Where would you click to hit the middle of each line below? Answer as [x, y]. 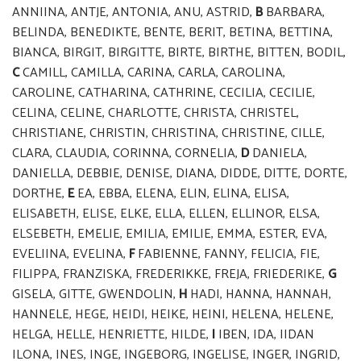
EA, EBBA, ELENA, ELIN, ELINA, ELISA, [182, 194]
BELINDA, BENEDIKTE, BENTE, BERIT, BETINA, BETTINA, [172, 33]
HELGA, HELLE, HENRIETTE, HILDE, [112, 335]
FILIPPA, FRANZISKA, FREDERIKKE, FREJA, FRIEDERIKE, [170, 275]
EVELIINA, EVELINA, [71, 255]
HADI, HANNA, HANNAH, [259, 295]
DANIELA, [278, 154]
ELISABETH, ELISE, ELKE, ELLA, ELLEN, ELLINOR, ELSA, [166, 214]
